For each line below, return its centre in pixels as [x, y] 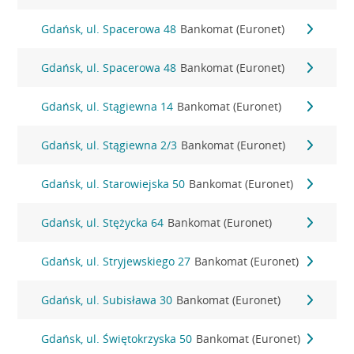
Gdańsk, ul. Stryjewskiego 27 [116, 261]
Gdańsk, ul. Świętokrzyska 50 [117, 339]
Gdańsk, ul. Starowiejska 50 [113, 184]
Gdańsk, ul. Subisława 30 [107, 300]
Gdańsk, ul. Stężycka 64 [103, 222]
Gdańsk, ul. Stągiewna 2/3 [109, 145]
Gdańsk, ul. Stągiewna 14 [107, 106]
